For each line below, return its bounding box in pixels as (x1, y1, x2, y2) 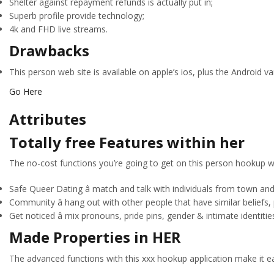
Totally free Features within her (9, 131, 245, 152)
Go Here (9, 85, 42, 97)
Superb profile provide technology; (9, 10, 144, 21)
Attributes (9, 108, 86, 129)
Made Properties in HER (9, 227, 180, 248)
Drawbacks (9, 40, 89, 61)
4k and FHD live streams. (9, 23, 108, 35)
